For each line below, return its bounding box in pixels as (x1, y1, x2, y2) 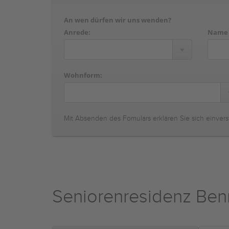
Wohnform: (64, 71, 102, 80)
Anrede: (64, 28, 90, 37)
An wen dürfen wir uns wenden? (64, 15, 171, 25)
